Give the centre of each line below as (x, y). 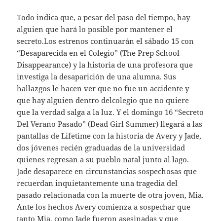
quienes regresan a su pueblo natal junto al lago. (103, 159)
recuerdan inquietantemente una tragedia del (97, 183)
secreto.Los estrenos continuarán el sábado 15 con (106, 41)
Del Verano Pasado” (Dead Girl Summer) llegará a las (110, 124)
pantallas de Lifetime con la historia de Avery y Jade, (109, 135)
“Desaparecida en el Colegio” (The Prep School (98, 53)
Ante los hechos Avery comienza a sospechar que (104, 206)
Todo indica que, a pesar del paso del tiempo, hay (104, 17)
